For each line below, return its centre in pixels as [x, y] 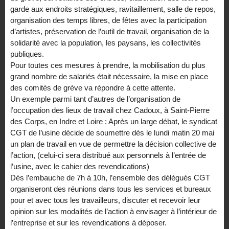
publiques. [27, 54]
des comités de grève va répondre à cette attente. [93, 88]
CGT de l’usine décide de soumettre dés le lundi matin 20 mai [112, 133]
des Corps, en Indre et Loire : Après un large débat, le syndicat [114, 122]
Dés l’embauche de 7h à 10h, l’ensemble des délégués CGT [110, 178]
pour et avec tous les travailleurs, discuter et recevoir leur [105, 200]
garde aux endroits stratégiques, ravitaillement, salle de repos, [113, 9]
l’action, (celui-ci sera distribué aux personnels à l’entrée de [108, 155]
